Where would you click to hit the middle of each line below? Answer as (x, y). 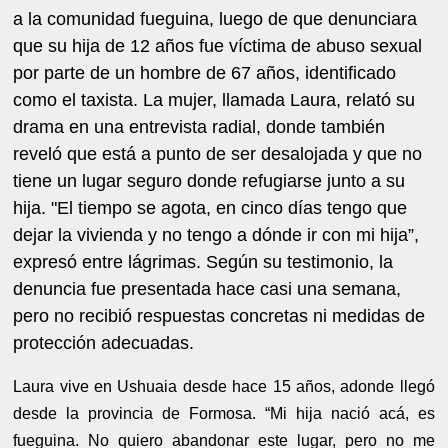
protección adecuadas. (104, 342)
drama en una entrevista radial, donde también (199, 126)
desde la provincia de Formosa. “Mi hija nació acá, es (224, 413)
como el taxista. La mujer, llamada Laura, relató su (214, 99)
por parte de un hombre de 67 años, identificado (205, 72)
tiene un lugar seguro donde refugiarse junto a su (209, 180)
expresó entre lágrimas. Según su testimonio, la (203, 261)
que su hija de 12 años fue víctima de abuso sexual (218, 45)
